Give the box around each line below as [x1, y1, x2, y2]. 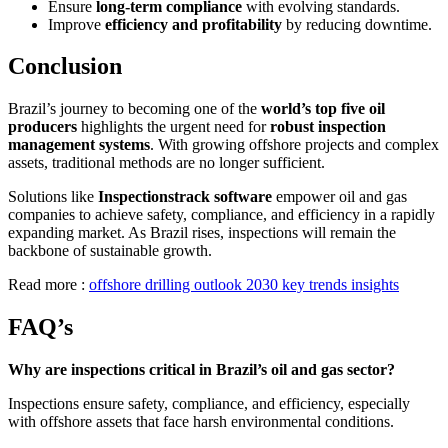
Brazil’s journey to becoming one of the [8, 100, 261, 118]
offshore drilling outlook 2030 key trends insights [89, 276, 399, 294]
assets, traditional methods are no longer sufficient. [8, 154, 325, 172]
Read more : [8, 276, 89, 294]
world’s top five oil [261, 100, 385, 118]
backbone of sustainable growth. [8, 242, 212, 260]
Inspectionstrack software [98, 188, 272, 206]
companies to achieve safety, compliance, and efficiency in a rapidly [8, 206, 435, 224]
